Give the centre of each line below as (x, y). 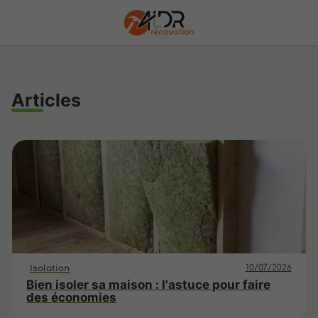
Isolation (50, 268)
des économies (72, 297)
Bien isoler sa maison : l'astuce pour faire (149, 284)
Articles (46, 100)
